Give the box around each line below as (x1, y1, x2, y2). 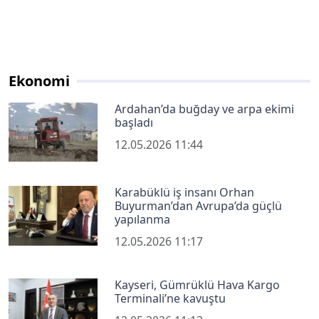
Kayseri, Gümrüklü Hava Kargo (115, 277, 281, 293)
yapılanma (115, 211, 171, 228)
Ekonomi (9, 70, 70, 90)
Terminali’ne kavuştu (115, 291, 226, 307)
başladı (115, 114, 154, 130)
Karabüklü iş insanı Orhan (115, 184, 255, 201)
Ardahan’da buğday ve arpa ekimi (115, 100, 295, 117)
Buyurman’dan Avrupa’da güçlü (115, 198, 283, 214)
